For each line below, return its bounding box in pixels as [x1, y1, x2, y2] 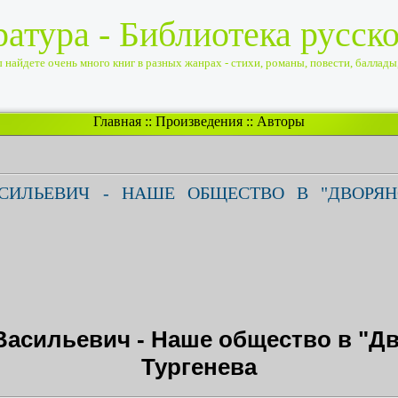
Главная [93, 114, 141, 129]
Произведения [155, 114, 243, 129]
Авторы [257, 114, 305, 129]
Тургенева [141, 354, 257, 380]
